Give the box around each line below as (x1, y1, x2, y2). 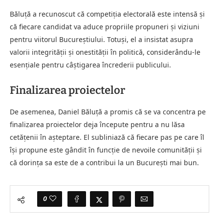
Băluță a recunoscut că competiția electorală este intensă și (10, 9, 205, 19)
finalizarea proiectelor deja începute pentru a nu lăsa (10, 119, 185, 129)
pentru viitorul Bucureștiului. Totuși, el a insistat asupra (10, 34, 193, 44)
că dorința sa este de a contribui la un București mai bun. (10, 157, 199, 167)
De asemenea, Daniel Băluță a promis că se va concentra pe (10, 107, 206, 116)
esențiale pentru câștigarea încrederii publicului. (10, 60, 171, 69)
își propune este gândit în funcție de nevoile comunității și (10, 145, 202, 154)
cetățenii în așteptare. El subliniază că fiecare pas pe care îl (10, 132, 204, 142)
